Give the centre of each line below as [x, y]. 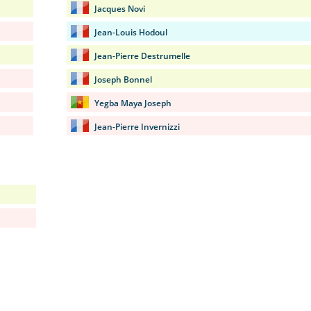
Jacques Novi [120, 9]
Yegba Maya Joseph [133, 103]
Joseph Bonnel [123, 79]
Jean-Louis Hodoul [131, 32]
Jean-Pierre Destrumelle [142, 56]
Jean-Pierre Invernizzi [137, 127]
